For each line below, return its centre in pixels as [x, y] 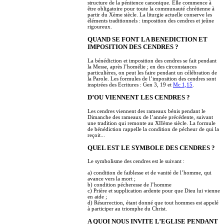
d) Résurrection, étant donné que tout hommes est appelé [153, 203]
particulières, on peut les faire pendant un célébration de [152, 72]
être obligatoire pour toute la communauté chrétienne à [151, 9]
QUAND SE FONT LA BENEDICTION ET [147, 40]
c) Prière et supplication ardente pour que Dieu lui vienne [154, 191]
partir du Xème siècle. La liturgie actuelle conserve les [150, 15]
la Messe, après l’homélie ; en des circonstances [142, 66]
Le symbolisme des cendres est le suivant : [136, 161]
